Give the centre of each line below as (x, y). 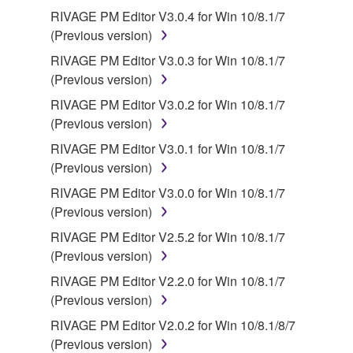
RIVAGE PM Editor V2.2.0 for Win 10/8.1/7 (168, 281)
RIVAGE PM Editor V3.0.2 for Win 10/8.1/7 (168, 105)
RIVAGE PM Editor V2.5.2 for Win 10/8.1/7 (168, 237)
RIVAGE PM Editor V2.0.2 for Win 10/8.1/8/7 (173, 325)
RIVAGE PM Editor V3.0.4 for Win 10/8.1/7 (168, 17)
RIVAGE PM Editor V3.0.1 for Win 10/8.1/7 (168, 149)
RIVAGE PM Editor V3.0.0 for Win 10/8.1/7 (168, 193)
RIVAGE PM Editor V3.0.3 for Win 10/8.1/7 (168, 61)
